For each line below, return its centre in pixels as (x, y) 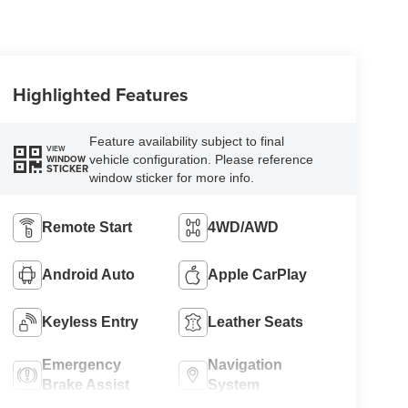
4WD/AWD (244, 228)
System (234, 385)
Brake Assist (85, 385)
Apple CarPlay (258, 275)
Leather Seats (256, 322)
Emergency (81, 365)
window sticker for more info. (171, 177)
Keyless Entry (90, 322)
